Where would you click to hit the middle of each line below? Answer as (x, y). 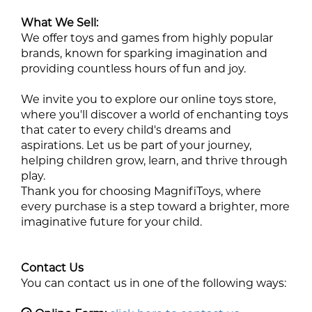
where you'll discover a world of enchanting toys (155, 115)
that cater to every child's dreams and (126, 130)
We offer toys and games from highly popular (147, 38)
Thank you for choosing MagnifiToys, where (141, 192)
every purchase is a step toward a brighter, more (155, 207)
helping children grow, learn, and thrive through (154, 161)
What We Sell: (60, 23)
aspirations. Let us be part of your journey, (136, 146)
